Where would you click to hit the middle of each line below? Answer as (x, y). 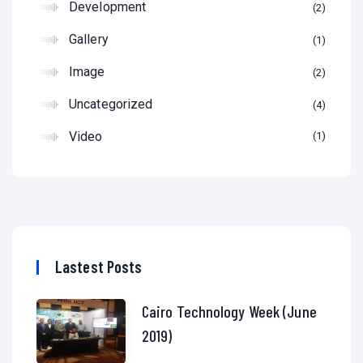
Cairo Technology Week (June (229, 312)
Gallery (89, 40)
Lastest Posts (99, 267)
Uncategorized (111, 105)
